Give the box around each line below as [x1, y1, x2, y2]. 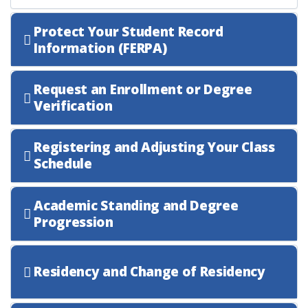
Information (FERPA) [34, 38, 167, 57]
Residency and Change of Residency [34, 263, 265, 281]
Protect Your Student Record [34, 22, 223, 41]
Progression [34, 212, 113, 231]
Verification [34, 97, 113, 115]
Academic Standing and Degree [34, 196, 239, 214]
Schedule [34, 155, 92, 173]
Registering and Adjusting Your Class [34, 138, 275, 157]
